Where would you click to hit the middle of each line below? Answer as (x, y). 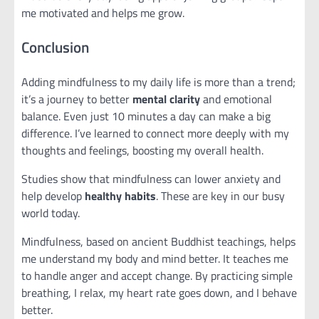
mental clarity (166, 99)
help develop (53, 195)
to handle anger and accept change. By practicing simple (157, 275)
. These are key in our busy (220, 195)
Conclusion (55, 47)
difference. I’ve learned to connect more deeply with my (155, 133)
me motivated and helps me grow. (103, 13)
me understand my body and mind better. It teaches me (155, 258)
